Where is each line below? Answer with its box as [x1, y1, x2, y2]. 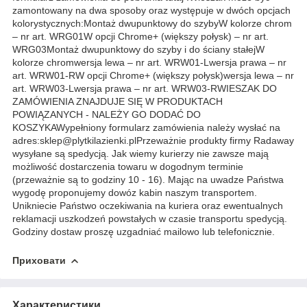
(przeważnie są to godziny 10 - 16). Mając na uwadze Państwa [12, 173, 284, 185]
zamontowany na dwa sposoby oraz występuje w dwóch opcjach [12, 4, 291, 16]
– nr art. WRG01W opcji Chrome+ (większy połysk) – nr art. [12, 30, 269, 42]
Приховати [12, 254, 66, 266]
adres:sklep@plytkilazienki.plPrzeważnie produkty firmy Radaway [12, 134, 294, 146]
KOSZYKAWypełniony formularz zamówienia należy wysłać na [12, 121, 280, 133]
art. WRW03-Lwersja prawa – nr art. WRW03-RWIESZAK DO [12, 82, 277, 94]
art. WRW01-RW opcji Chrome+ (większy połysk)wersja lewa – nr [12, 69, 294, 81]
